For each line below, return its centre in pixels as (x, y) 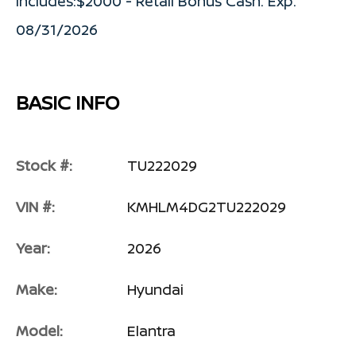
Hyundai (155, 290)
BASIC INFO (68, 103)
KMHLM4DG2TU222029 (207, 207)
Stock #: (44, 166)
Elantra (151, 331)
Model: (39, 331)
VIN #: (35, 207)
